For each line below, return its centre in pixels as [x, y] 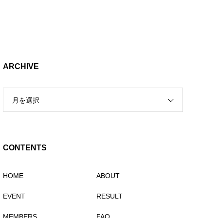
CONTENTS [25, 147]
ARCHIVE [21, 66]
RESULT [110, 196]
